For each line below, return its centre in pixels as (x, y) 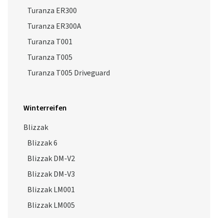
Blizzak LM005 (51, 205)
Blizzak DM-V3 (51, 174)
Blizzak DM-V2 (51, 159)
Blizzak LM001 (51, 190)
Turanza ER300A (54, 26)
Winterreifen (45, 108)
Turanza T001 (50, 42)
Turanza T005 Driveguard (69, 73)
